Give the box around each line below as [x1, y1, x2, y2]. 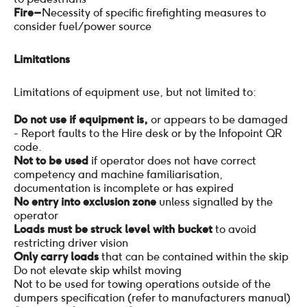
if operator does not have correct [88, 153, 256, 167]
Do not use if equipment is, [14, 112, 151, 126]
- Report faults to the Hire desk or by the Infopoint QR [14, 126, 282, 140]
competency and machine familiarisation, [14, 167, 223, 181]
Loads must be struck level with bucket [14, 222, 215, 236]
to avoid [215, 222, 256, 236]
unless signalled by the [156, 195, 273, 208]
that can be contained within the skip [101, 249, 288, 263]
